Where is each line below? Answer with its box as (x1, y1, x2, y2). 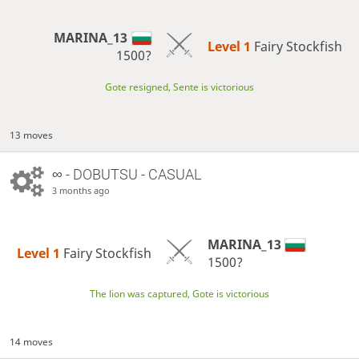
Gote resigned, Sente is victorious (105, 80, 254, 95)
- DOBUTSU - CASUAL (62, 165, 201, 183)
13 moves (10, 128, 54, 142)
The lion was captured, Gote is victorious (90, 287, 269, 301)
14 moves (10, 335, 54, 349)
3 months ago (51, 184, 110, 196)
